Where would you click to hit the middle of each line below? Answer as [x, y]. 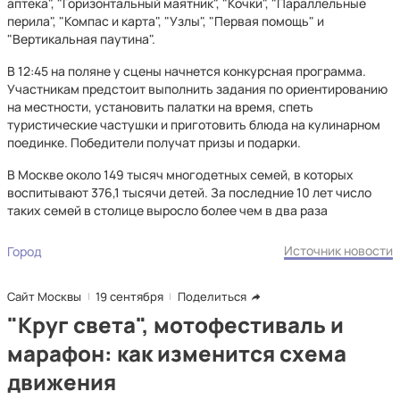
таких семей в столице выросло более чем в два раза [167, 210]
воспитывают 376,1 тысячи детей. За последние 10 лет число [189, 192]
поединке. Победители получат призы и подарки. [154, 142]
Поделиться [212, 296]
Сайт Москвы [44, 296]
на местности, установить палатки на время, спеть [160, 107]
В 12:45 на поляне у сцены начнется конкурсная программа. [187, 71]
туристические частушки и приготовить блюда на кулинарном [194, 125]
